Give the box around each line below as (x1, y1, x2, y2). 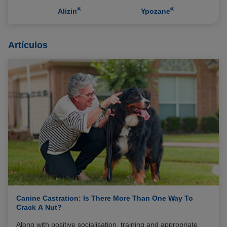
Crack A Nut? (16, 203, 62, 211)
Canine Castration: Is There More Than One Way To (16, 194, 193, 202)
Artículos (8, 40, 48, 50)
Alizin (58, 7, 77, 15)
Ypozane (141, 7, 170, 15)
